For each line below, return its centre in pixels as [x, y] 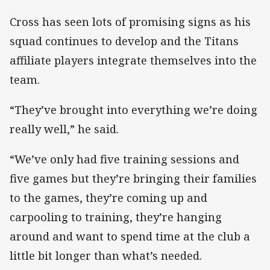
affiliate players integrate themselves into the [133, 60]
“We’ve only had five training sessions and [124, 159]
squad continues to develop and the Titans [124, 41]
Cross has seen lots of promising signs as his [130, 21]
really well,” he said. [64, 129]
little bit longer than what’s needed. [106, 256]
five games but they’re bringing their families [133, 179]
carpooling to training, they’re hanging [116, 217]
